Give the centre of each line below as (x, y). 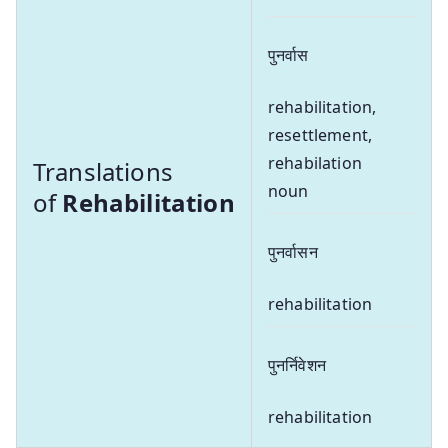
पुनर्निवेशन (297, 364)
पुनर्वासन (293, 251)
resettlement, (320, 134)
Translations (103, 171)
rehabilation (315, 162)
